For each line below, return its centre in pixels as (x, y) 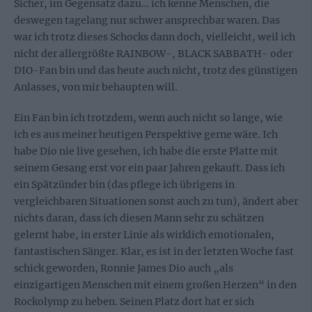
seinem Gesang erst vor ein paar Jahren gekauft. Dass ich (149, 168)
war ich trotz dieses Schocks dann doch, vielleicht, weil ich (155, 37)
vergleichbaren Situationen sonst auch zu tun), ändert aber (156, 201)
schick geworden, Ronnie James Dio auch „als (124, 268)
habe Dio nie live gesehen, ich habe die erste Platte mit (146, 151)
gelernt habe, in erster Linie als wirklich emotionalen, (144, 235)
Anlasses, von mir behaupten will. (96, 87)
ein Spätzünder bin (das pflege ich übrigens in (124, 185)
